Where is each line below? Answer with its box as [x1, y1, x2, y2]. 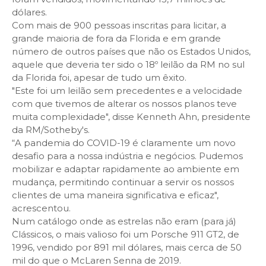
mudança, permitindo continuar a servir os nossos [12, 176, 234, 188]
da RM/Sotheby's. [12, 124, 90, 135]
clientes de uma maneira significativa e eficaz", [12, 189, 218, 201]
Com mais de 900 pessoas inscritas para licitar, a [12, 20, 226, 31]
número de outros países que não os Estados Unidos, [12, 46, 251, 57]
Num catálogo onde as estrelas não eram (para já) [12, 216, 236, 227]
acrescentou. [12, 202, 71, 214]
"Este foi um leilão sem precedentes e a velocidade [12, 85, 242, 96]
